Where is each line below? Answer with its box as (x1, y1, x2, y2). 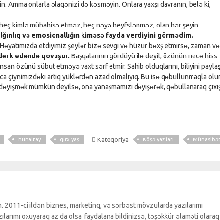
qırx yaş (60, 137, 79, 143)
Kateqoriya (96, 136, 129, 143)
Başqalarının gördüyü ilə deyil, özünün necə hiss (70, 52, 217, 60)
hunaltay (18, 137, 41, 143)
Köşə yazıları (143, 137, 174, 143)
